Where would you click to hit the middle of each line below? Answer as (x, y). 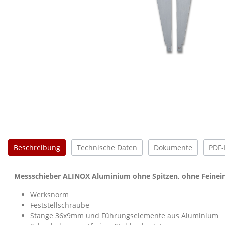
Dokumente (173, 147)
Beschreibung (37, 147)
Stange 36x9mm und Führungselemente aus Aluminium (124, 215)
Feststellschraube (60, 205)
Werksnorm (49, 194)
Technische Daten (107, 147)
